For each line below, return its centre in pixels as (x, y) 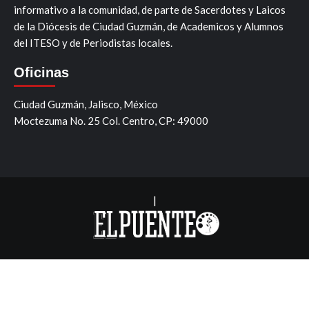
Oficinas (41, 72)
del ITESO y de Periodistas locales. (93, 42)
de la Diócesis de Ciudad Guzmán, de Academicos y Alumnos (149, 26)
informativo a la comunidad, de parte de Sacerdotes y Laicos (150, 9)
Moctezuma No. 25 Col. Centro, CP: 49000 (111, 120)
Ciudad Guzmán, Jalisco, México (86, 104)
